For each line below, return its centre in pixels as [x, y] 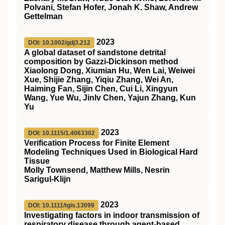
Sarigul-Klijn [47, 179]
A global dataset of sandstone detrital [95, 52]
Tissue [37, 161]
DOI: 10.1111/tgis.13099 [61, 205]
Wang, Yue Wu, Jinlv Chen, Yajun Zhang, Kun [110, 98]
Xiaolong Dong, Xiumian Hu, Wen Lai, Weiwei [109, 71]
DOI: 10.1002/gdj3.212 [59, 43]
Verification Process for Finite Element [97, 143]
